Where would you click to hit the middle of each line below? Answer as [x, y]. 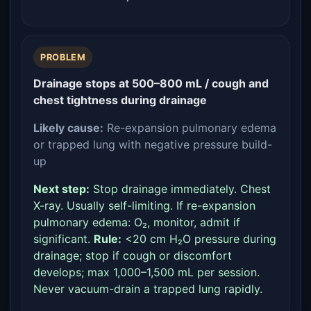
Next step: [61, 189]
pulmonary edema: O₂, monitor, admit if [137, 222]
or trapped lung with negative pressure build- [153, 144]
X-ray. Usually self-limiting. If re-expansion [144, 205]
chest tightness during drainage [120, 100]
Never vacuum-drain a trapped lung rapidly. [148, 289]
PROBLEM [63, 57]
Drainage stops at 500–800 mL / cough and [151, 83]
